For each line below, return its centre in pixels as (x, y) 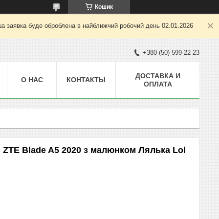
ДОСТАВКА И (158, 76)
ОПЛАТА (158, 84)
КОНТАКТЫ (86, 79)
